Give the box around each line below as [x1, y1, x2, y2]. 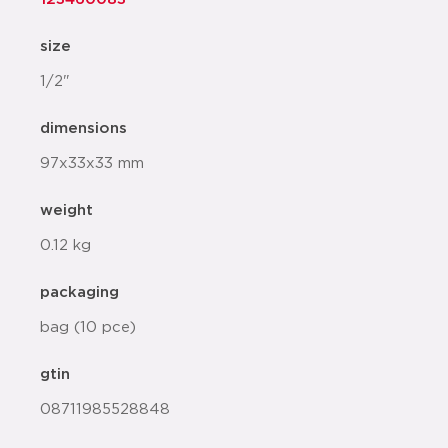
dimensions [40, 121, 127, 136]
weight [40, 203, 93, 218]
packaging [40, 285, 119, 300]
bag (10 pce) [40, 320, 136, 335]
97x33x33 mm [40, 156, 144, 171]
